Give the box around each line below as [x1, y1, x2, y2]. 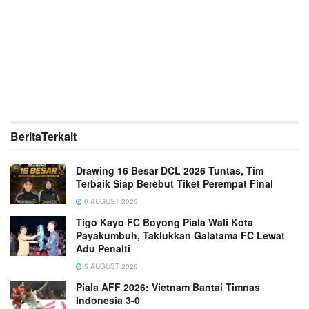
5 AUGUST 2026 [82, 261, 138, 272]
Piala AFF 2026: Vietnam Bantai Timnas [76, 280, 260, 295]
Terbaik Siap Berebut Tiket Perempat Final [76, 177, 273, 191]
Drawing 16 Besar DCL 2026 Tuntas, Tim [76, 163, 263, 178]
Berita [10, 128, 41, 145]
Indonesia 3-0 [76, 293, 140, 308]
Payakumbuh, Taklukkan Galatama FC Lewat [76, 228, 285, 243]
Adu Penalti [76, 241, 130, 256]
